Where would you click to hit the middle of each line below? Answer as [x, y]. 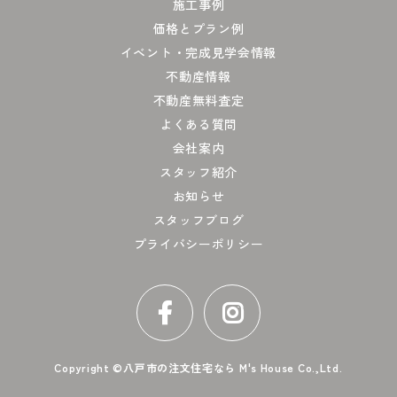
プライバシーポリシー [198, 244]
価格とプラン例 [198, 28]
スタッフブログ [198, 220]
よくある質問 [198, 124]
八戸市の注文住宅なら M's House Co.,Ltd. [233, 367]
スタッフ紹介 [198, 172]
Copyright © [89, 367]
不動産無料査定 [198, 100]
